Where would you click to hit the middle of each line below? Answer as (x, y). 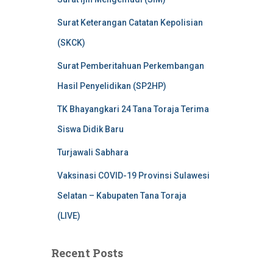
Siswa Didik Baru (90, 129)
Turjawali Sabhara (93, 152)
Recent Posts (87, 253)
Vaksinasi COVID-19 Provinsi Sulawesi (133, 175)
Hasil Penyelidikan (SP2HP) (112, 86)
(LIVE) (69, 216)
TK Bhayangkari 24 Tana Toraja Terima (133, 109)
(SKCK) (71, 43)
